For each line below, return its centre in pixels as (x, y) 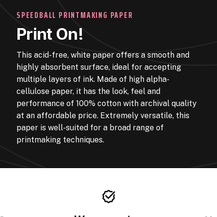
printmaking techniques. (60, 139)
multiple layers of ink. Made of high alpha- (93, 79)
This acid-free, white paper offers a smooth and (103, 55)
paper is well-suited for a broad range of (90, 127)
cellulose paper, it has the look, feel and (88, 91)
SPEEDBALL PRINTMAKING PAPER (75, 15)
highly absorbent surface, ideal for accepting (99, 67)
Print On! (50, 34)
